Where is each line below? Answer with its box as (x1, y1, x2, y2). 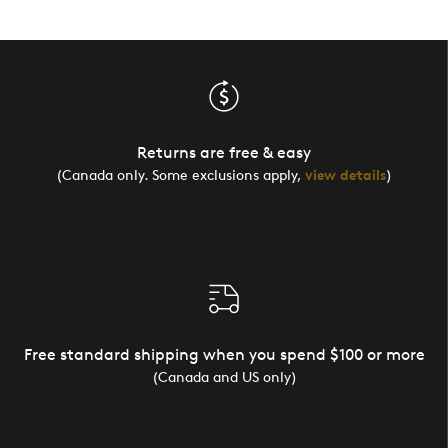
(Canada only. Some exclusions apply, (56, 165, 305, 183)
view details (305, 165, 386, 183)
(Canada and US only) (151, 367, 297, 385)
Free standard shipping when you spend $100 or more (23, 344, 425, 364)
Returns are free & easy (137, 142, 311, 162)
